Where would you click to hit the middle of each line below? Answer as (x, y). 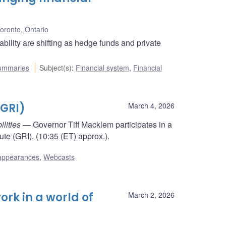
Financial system (103, 67)
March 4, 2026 (151, 105)
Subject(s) (56, 67)
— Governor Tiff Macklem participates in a (96, 124)
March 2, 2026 (151, 195)
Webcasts (59, 157)
